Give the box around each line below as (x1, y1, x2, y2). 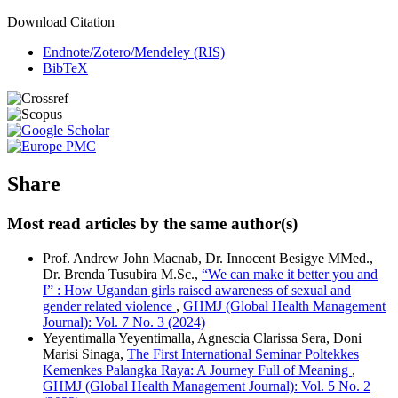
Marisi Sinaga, (43, 346, 127, 362)
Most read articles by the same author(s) (7, 213, 298, 233)
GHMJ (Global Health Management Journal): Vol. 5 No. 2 (43, 378, 370, 394)
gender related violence (43, 298, 176, 314)
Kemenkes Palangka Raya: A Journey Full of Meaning (43, 362, 352, 378)
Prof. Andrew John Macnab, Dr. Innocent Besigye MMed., (43, 250, 373, 266)
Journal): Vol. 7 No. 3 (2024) (43, 314, 205, 330)
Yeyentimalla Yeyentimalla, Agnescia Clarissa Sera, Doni (43, 330, 362, 346)
